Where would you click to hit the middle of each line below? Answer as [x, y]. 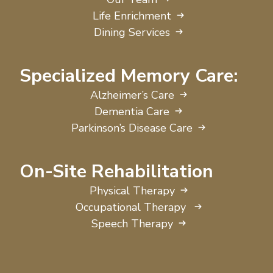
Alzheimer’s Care [132, 95]
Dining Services [132, 32]
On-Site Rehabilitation [116, 171]
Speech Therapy [132, 223]
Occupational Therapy [132, 207]
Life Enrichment [132, 16]
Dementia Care [132, 111]
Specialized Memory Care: [129, 76]
